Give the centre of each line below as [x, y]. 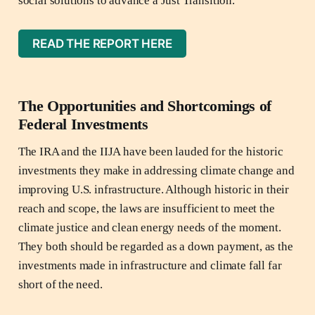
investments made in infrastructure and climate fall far [150, 266]
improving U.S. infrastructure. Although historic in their [154, 190]
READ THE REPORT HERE [102, 44]
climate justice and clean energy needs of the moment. [149, 228]
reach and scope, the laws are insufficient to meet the [146, 209]
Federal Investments [83, 124]
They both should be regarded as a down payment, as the [155, 247]
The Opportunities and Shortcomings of [144, 106]
